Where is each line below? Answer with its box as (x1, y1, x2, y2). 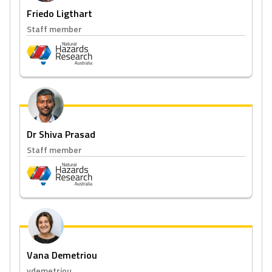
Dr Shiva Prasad (27, 127, 95, 141)
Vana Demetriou (27, 248, 97, 262)
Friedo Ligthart (27, 6, 92, 21)
